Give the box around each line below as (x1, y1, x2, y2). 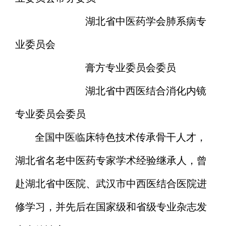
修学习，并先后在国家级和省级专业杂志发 (15, 202, 207, 213)
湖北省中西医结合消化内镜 (35, 86, 206, 97)
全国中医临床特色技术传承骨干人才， (35, 132, 206, 143)
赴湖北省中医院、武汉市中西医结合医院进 (15, 179, 207, 190)
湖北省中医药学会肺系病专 (35, 16, 206, 27)
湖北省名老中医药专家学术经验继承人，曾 (15, 155, 207, 166)
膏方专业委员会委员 (35, 63, 176, 74)
